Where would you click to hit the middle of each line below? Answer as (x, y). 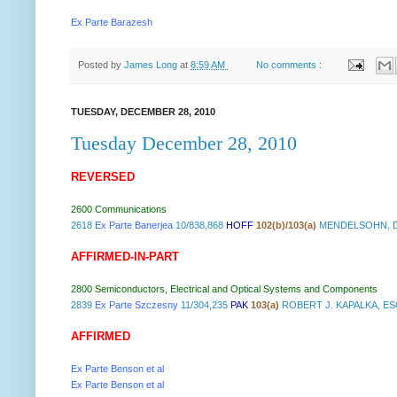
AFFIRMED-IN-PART (125, 256)
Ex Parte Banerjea (134, 225)
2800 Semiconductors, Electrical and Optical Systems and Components (224, 288)
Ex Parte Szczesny (136, 304)
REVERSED (103, 176)
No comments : (291, 64)
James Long (152, 64)
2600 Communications (119, 209)
